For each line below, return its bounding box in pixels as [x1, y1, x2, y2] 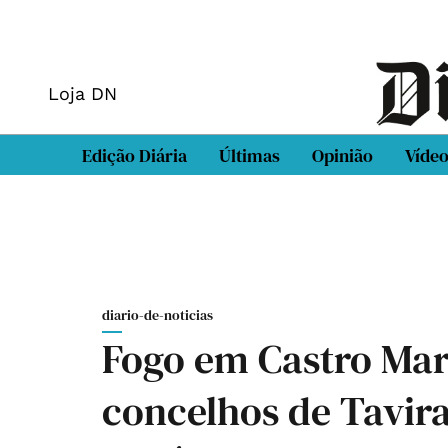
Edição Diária [82, 142, 187, 168]
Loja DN [48, 82, 117, 104]
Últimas [219, 142, 280, 168]
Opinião [312, 142, 373, 168]
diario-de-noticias [102, 305, 213, 325]
